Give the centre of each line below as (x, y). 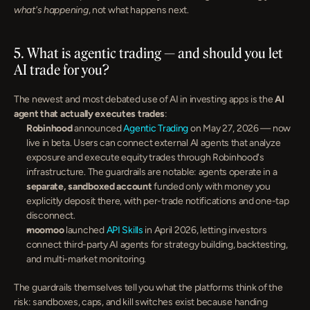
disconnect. (51, 216)
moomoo (45, 230)
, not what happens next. (138, 10)
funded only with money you (211, 186)
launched (85, 230)
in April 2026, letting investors (205, 230)
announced (98, 128)
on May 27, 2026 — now (240, 128)
